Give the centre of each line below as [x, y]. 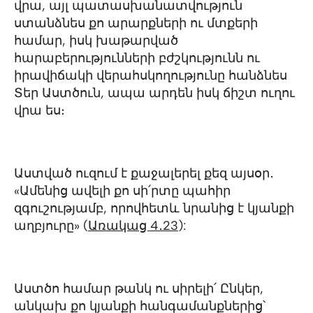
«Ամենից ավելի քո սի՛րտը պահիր [122, 191]
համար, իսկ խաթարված [96, 41]
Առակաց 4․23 [133, 226]
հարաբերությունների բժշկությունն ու [137, 58]
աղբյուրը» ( [51, 226]
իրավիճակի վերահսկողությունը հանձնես [151, 75]
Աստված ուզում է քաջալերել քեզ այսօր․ [144, 173]
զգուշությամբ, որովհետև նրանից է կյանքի [154, 208]
